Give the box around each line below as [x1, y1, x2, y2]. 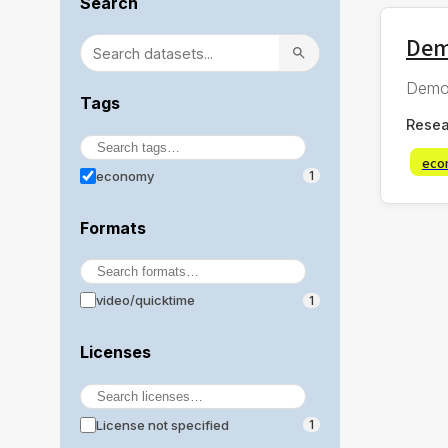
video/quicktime [96, 292, 195, 309]
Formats [80, 217, 146, 238]
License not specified [96, 416, 229, 433]
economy [96, 167, 154, 184]
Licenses [80, 342, 151, 363]
